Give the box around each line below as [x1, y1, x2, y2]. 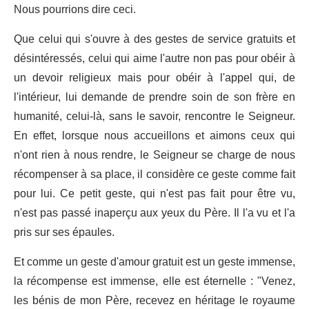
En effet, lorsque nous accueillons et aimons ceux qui [14, 123, 295, 148]
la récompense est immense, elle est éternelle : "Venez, [14, 269, 295, 293]
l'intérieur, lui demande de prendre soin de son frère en [14, 85, 295, 109]
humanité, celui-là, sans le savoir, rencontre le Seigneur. [14, 104, 295, 128]
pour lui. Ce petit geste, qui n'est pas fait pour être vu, [14, 181, 295, 206]
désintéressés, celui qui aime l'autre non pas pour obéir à [14, 46, 295, 70]
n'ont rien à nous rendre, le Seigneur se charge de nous [14, 143, 295, 167]
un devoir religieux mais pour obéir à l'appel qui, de [14, 66, 295, 90]
